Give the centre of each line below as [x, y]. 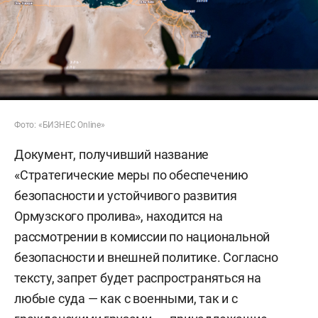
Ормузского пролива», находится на [119, 216]
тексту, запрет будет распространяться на [138, 278]
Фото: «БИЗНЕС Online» [60, 125]
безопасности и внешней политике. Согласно [146, 257]
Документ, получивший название [112, 154]
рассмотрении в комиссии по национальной [142, 236]
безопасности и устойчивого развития [126, 195]
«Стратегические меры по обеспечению [131, 175]
